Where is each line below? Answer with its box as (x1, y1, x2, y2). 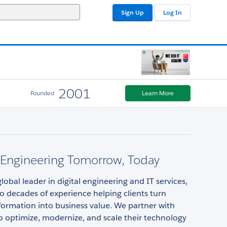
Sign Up (121, 8, 144, 17)
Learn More (142, 89, 174, 98)
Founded (30, 89, 54, 98)
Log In (163, 8, 182, 17)
